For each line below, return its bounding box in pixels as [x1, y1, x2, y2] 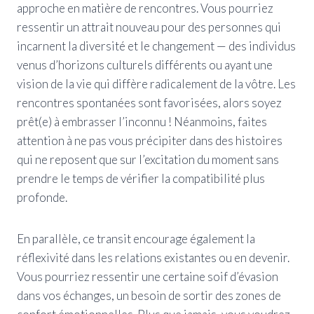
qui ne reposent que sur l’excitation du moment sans [17, 151, 279, 167]
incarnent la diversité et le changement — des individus [17, 38, 296, 53]
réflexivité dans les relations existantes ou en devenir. [17, 250, 289, 265]
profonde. [17, 189, 67, 205]
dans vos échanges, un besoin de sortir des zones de [17, 287, 281, 303]
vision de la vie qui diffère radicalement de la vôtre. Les [17, 76, 296, 91]
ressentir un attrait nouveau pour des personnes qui [17, 19, 281, 34]
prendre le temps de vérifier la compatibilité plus [17, 170, 265, 186]
